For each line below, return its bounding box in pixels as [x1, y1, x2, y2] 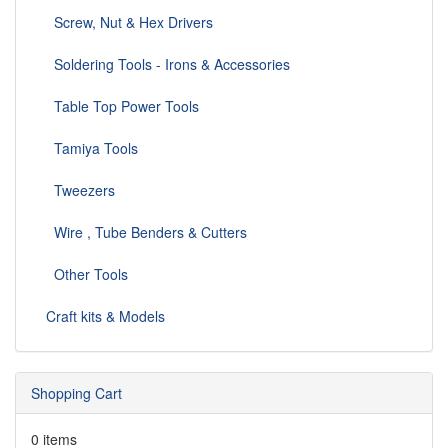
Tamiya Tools [46, 138, 138, 159]
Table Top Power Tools [46, 96, 199, 117]
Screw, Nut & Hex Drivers [46, 12, 213, 33]
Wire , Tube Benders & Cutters [46, 222, 247, 243]
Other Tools [46, 264, 128, 285]
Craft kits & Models [46, 306, 165, 327]
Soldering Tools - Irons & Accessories [46, 54, 290, 75]
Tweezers [46, 180, 115, 201]
